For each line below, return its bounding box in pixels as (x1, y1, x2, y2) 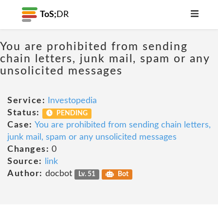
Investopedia (48, 96, 97, 105)
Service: (7, 96, 45, 105)
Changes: (7, 145, 49, 154)
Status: (7, 109, 40, 117)
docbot (42, 169, 74, 178)
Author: (7, 169, 43, 178)
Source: (7, 157, 42, 166)
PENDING (55, 110, 88, 117)
